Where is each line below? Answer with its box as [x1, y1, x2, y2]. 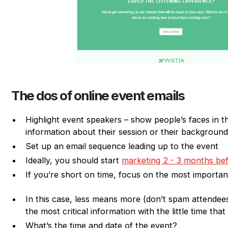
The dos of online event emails [11, 87, 185, 103]
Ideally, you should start [25, 155, 122, 165]
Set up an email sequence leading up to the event [25, 140, 219, 151]
